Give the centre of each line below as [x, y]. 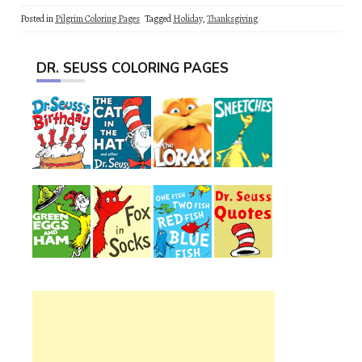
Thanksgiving [232, 19]
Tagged [159, 19]
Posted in [38, 19]
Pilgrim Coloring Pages [97, 19]
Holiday [187, 19]
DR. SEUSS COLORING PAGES [133, 68]
